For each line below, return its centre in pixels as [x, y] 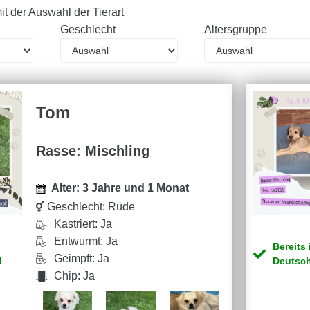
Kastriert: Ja [83, 224]
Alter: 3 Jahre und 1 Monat [120, 188]
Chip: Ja [74, 276]
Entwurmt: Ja [85, 241]
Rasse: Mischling [92, 151]
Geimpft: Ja [81, 258]
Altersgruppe [236, 29]
